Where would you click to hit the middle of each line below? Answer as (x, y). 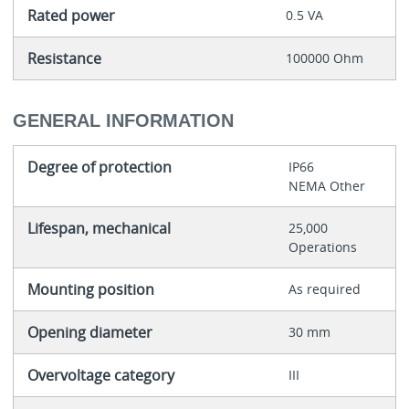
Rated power (71, 15)
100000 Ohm (324, 58)
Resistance (64, 58)
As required (324, 289)
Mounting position (90, 290)
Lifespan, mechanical (99, 229)
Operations (322, 247)
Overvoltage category (100, 376)
